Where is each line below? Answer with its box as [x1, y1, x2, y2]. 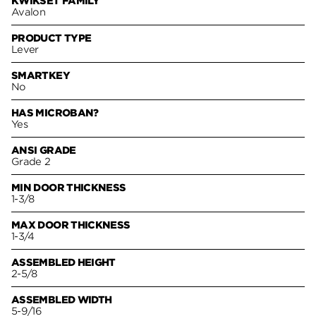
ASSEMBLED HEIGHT [11, 256, 116, 268]
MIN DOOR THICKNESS [11, 181, 126, 193]
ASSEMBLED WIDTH [11, 293, 112, 305]
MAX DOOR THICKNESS [11, 219, 130, 231]
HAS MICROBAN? [11, 107, 99, 119]
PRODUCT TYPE [11, 32, 92, 44]
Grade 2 [11, 155, 51, 167]
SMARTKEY [11, 69, 70, 81]
